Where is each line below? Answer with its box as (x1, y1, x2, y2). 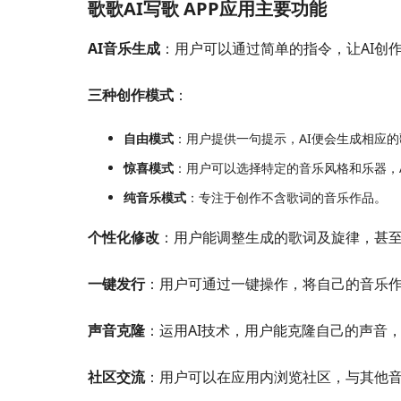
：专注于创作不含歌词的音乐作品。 (186, 189, 387, 207)
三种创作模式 (88, 85, 174, 106)
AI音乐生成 (88, 38, 160, 59)
